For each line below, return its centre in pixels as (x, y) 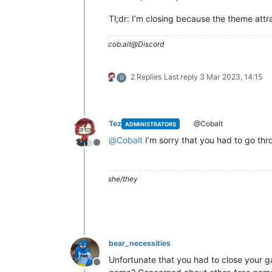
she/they (123, 179)
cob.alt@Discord (136, 44)
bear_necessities (140, 243)
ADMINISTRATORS (150, 124)
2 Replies (146, 77)
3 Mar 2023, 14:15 (231, 77)
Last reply (182, 77)
